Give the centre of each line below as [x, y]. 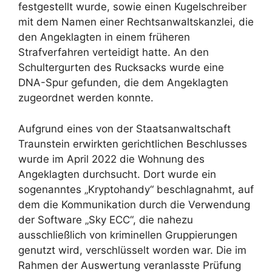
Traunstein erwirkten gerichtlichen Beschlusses [133, 144]
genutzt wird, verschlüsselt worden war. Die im [132, 250]
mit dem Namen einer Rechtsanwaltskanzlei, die [136, 22]
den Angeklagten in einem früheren [104, 37]
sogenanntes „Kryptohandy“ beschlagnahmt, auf [136, 189]
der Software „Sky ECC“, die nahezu [106, 219]
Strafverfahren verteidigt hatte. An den [114, 53]
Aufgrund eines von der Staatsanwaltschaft [124, 128]
